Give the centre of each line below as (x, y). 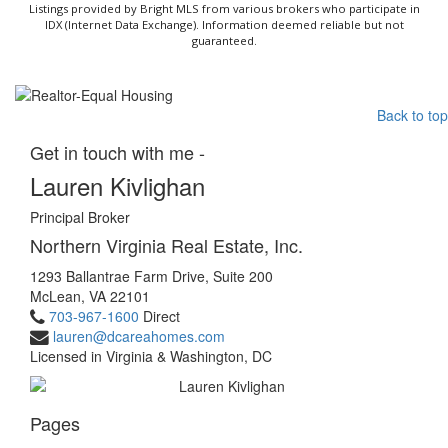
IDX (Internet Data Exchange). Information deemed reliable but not (224, 24)
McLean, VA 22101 (90, 296)
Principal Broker (80, 217)
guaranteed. (224, 40)
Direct (159, 316)
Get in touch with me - (117, 152)
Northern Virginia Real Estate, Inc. (166, 245)
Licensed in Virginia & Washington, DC (151, 356)
